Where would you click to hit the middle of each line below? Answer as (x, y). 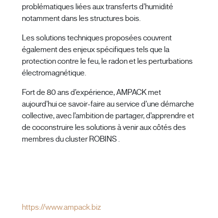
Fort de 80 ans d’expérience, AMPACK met (91, 93)
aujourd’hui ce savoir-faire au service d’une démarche (108, 104)
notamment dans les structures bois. (81, 19)
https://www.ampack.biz (62, 208)
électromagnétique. (55, 73)
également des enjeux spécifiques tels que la (96, 50)
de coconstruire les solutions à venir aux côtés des (104, 128)
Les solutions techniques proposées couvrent (97, 38)
